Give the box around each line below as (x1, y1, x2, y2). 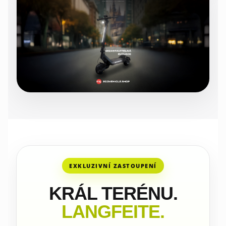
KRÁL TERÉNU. (48, 183, 178, 204)
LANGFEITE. (62, 201, 164, 222)
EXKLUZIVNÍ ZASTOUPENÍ (69, 161, 157, 169)
